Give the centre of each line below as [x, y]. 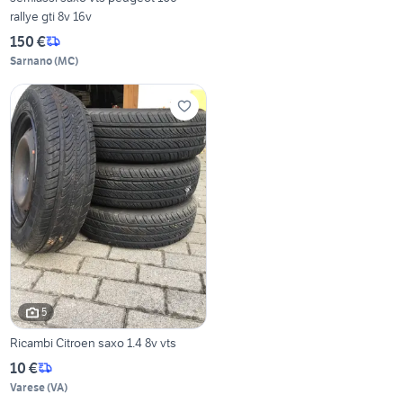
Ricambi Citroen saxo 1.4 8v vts [94, 342]
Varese [28, 387]
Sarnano [31, 60]
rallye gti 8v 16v [51, 16]
